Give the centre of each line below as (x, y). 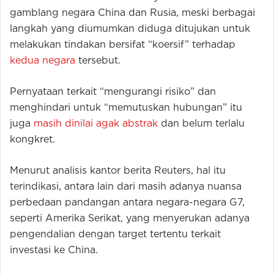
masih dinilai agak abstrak (96, 124)
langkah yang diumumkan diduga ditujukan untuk (130, 29)
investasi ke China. (54, 251)
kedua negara (43, 61)
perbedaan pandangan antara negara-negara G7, (127, 203)
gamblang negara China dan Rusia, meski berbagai (132, 13)
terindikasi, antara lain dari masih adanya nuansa (126, 187)
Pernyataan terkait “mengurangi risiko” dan (113, 92)
